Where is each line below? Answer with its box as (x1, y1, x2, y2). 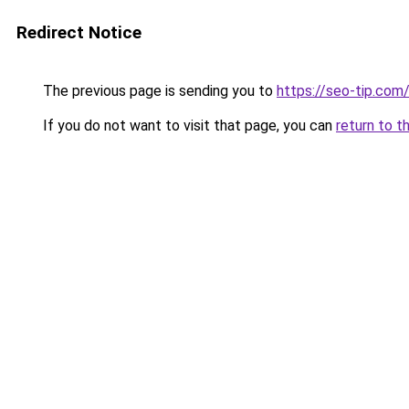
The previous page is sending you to (39, 82, 277, 100)
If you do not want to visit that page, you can (39, 117, 336, 134)
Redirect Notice (16, 22, 142, 43)
